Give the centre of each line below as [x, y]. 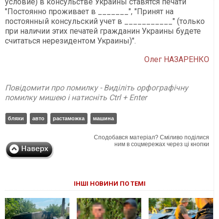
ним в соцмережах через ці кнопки [162, 144]
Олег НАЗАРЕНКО [177, 60]
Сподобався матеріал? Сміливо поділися [152, 138]
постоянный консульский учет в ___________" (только [105, 22]
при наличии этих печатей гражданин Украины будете [103, 31]
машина [103, 119]
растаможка [69, 119]
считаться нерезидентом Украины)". [70, 41]
